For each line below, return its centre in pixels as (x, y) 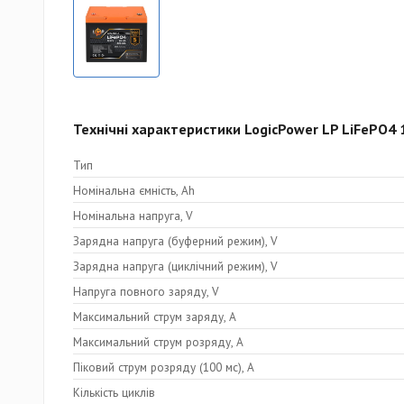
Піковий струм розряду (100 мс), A (164, 367)
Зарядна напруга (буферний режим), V (175, 240)
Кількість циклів (114, 392)
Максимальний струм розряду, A (158, 341)
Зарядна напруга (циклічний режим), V (175, 266)
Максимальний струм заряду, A (155, 316)
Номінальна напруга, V (133, 215)
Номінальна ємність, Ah (134, 190)
